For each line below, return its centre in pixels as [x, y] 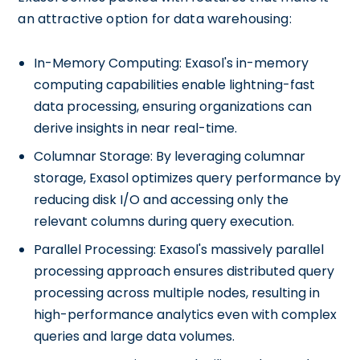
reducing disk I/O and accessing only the [162, 200]
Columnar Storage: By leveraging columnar [170, 156]
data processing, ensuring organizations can [173, 106]
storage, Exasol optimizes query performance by [188, 178]
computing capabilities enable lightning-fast [175, 85]
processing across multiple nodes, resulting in [177, 293]
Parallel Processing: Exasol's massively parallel [179, 250]
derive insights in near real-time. [136, 128]
